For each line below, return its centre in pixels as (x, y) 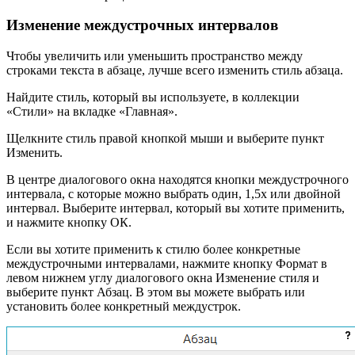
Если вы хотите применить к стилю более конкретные (153, 249)
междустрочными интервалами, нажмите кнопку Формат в (167, 263)
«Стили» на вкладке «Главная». (92, 111)
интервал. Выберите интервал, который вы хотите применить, (176, 208)
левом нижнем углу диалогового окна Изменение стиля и (163, 278)
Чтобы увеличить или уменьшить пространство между (155, 56)
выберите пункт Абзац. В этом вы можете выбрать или (156, 292)
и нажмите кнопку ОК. (69, 222)
